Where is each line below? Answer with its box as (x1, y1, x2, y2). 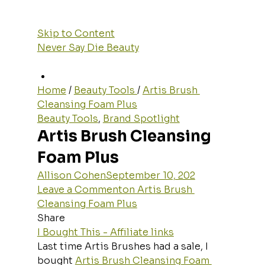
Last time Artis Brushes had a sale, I (37, 240, 211, 253)
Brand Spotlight (102, 112, 180, 125)
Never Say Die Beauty (37, 41, 139, 54)
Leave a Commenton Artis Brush (37, 183, 195, 196)
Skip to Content (37, 27, 115, 40)
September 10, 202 (105, 169, 195, 182)
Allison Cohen (37, 169, 106, 182)
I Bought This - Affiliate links (37, 225, 174, 238)
